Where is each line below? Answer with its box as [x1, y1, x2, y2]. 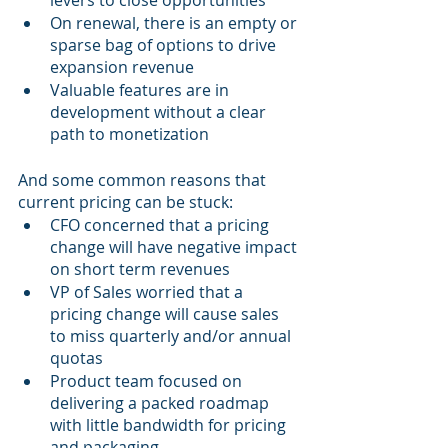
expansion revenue [50, 56, 194, 79]
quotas [50, 347, 103, 370]
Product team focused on [50, 370, 246, 393]
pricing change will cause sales [50, 303, 283, 326]
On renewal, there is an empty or [50, 12, 301, 35]
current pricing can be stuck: [18, 191, 233, 214]
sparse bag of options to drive [50, 34, 280, 57]
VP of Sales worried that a [50, 281, 247, 304]
